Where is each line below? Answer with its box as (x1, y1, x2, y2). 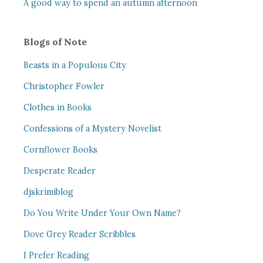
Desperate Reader (23, 166, 96, 176)
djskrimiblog (23, 187, 73, 197)
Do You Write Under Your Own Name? (23, 208, 181, 218)
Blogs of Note (23, 36, 87, 48)
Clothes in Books (23, 102, 92, 113)
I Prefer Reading (23, 250, 89, 261)
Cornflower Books (23, 144, 97, 155)
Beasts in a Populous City (23, 60, 126, 70)
